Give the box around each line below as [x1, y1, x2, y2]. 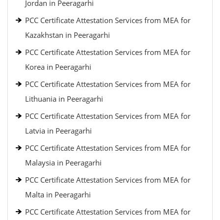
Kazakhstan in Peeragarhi [25, 30, 110, 40]
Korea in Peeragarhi [25, 62, 91, 72]
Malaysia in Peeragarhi [25, 158, 102, 167]
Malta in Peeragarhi [25, 190, 91, 199]
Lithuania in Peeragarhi [25, 94, 103, 104]
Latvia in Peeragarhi [25, 126, 92, 136]
